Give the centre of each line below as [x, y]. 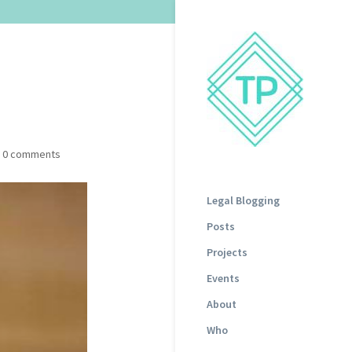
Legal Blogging [243, 200]
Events [223, 278]
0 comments [31, 154]
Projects [227, 252]
